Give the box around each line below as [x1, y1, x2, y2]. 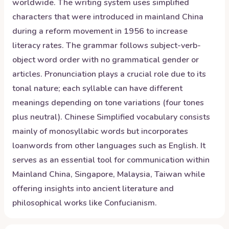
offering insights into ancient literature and [12, 183, 174, 194]
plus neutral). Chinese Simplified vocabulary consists [12, 111, 210, 123]
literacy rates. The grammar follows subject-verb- [12, 40, 201, 51]
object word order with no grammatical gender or [12, 54, 199, 65]
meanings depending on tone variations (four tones [12, 97, 204, 108]
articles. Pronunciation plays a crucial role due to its [12, 68, 206, 80]
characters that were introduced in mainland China [12, 11, 203, 22]
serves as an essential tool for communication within [12, 154, 210, 166]
